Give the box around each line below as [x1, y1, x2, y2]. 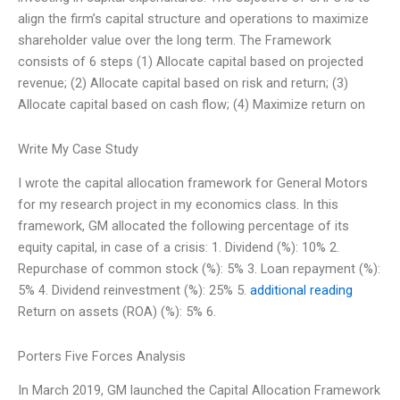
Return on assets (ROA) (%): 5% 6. [18, 304, 216, 321]
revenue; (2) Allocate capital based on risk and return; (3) [18, 75, 348, 92]
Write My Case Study [18, 140, 138, 157]
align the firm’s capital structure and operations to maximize [18, 11, 369, 28]
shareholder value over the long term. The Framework [18, 32, 331, 49]
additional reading [250, 282, 353, 299]
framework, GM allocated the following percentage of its [18, 218, 349, 235]
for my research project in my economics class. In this [18, 196, 338, 213]
